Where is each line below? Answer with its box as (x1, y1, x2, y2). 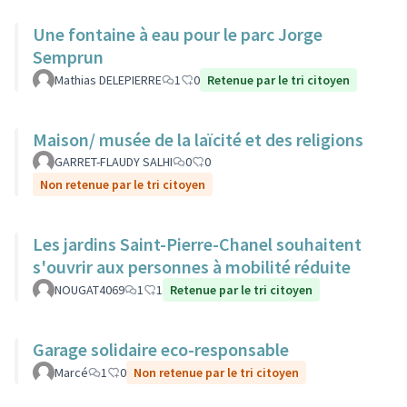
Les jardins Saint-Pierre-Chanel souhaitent (33, 233, 362, 255)
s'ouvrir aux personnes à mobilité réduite (33, 255, 351, 278)
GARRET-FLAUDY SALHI (55, 154, 173, 170)
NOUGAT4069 (55, 282, 124, 298)
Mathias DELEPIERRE (55, 72, 162, 88)
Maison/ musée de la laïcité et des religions (33, 128, 363, 151)
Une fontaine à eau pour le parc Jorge (33, 23, 323, 45)
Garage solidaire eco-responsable (33, 338, 289, 361)
